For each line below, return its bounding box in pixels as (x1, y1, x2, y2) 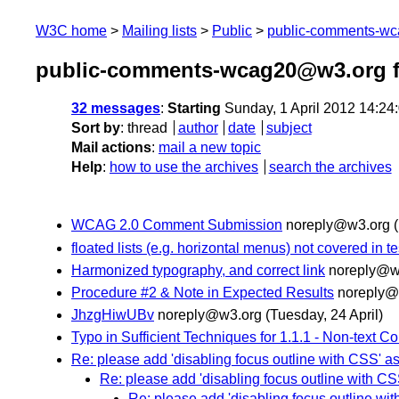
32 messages (71, 101, 160, 117)
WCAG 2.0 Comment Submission (71, 217, 282, 233)
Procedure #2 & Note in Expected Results (71, 284, 334, 300)
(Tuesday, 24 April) (265, 307, 383, 323)
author (177, 120, 218, 136)
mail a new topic (159, 140, 261, 156)
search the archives (268, 159, 392, 175)
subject (265, 120, 312, 136)
